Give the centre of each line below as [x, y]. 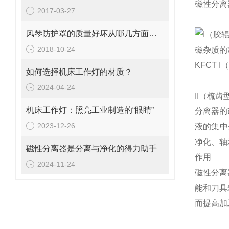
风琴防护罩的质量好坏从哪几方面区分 [153, 33]
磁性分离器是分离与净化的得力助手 [91, 148]
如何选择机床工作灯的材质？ [79, 72]
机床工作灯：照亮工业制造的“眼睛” [90, 110]
